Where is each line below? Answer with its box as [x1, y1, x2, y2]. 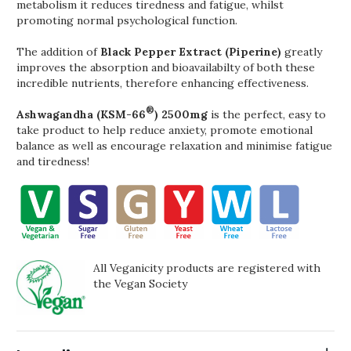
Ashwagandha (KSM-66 [16, 107, 146, 121]
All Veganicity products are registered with [92, 261, 320, 275]
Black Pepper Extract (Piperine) [100, 45, 281, 59]
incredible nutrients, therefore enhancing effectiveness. [16, 76, 309, 90]
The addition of [16, 45, 100, 59]
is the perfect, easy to [208, 107, 326, 121]
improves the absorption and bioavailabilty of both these [16, 60, 315, 74]
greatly [281, 45, 322, 59]
